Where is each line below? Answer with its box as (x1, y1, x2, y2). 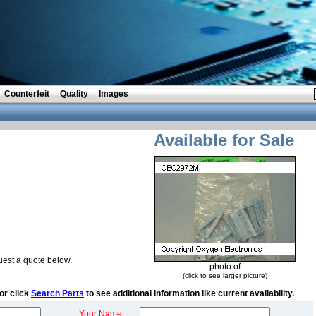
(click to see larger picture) (183, 272, 267, 279)
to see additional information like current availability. (84, 288, 294, 298)
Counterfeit (4, 89, 49, 99)
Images (99, 89, 128, 99)
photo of (209, 262, 241, 272)
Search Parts (31, 288, 84, 298)
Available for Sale (154, 130, 294, 150)
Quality (60, 89, 88, 99)
